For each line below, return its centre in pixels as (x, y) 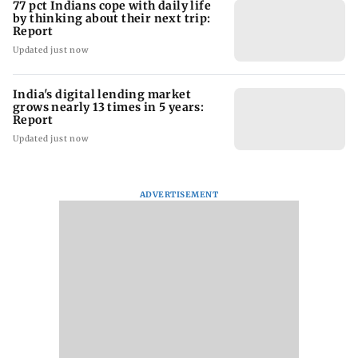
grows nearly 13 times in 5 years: (109, 107)
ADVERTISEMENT (179, 195)
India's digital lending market (102, 95)
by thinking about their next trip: (112, 19)
